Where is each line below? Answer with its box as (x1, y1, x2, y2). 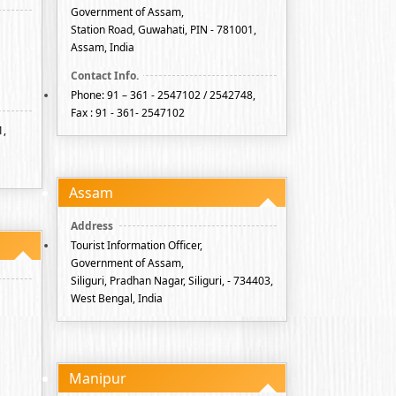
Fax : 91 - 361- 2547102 (71, 105, 185, 120)
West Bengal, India (71, 291, 163, 306)
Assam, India (71, 40, 134, 55)
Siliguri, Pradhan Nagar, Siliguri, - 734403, (71, 273, 273, 288)
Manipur (69, 369, 126, 388)
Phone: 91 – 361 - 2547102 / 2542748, (71, 88, 255, 103)
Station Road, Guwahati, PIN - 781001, (71, 22, 256, 37)
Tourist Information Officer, (71, 238, 202, 253)
